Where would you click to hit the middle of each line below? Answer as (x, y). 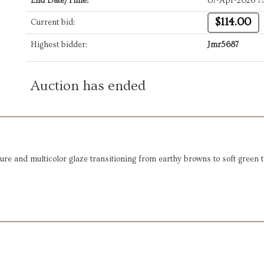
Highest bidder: (59, 45)
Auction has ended (88, 86)
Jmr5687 (223, 45)
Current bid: (53, 22)
